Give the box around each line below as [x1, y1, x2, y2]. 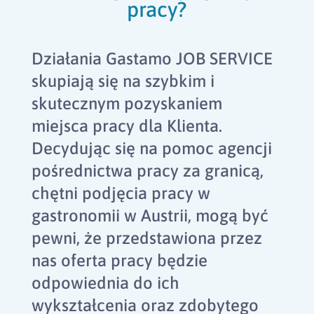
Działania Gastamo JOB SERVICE [31, 48, 273, 68]
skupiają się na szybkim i [31, 71, 214, 90]
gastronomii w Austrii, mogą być [31, 205, 268, 225]
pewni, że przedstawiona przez [31, 228, 262, 247]
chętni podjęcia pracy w [31, 183, 210, 203]
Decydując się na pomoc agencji [31, 138, 272, 158]
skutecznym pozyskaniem [31, 93, 222, 113]
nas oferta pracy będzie [31, 250, 207, 270]
